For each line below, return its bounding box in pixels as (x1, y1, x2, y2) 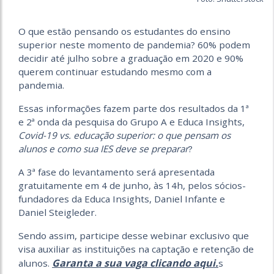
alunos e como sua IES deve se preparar (18, 142, 188, 155)
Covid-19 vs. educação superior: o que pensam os (18, 128, 231, 141)
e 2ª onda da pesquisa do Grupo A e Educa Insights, (18, 115, 245, 128)
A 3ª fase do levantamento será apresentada (18, 165, 215, 178)
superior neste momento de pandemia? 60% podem (18, 38, 250, 51)
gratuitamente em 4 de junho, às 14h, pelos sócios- (18, 179, 246, 191)
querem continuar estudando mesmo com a (18, 65, 212, 78)
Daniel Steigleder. (18, 206, 97, 218)
